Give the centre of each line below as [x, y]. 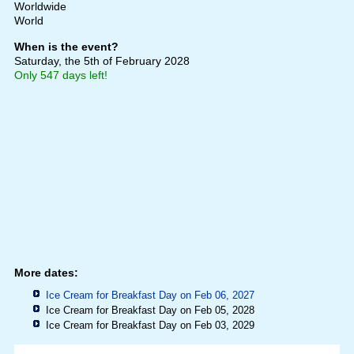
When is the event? [66, 46]
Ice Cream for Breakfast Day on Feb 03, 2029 [150, 325]
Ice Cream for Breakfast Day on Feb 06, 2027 [150, 295]
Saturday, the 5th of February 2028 [102, 60]
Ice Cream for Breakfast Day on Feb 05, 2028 [150, 310]
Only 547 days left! [60, 75]
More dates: [46, 272]
